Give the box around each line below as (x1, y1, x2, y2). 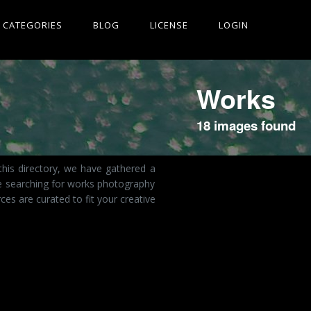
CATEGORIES (3, 19, 62, 31)
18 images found (196, 116, 296, 135)
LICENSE (150, 19, 188, 31)
